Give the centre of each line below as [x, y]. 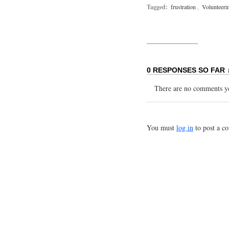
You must [162, 128]
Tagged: [157, 7]
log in [185, 128]
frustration [183, 7]
